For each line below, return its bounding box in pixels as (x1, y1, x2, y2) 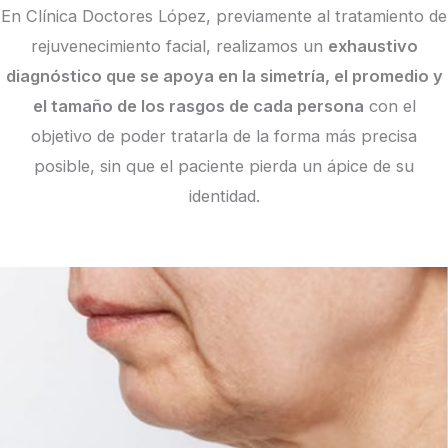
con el (363, 95, 416, 116)
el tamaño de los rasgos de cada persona (32, 95, 364, 116)
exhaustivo (327, 35, 418, 56)
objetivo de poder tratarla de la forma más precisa (31, 125, 417, 146)
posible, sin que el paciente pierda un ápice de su (34, 155, 414, 176)
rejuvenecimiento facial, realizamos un (30, 35, 328, 56)
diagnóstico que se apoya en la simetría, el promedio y (5, 65, 443, 86)
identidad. (188, 185, 260, 206)
